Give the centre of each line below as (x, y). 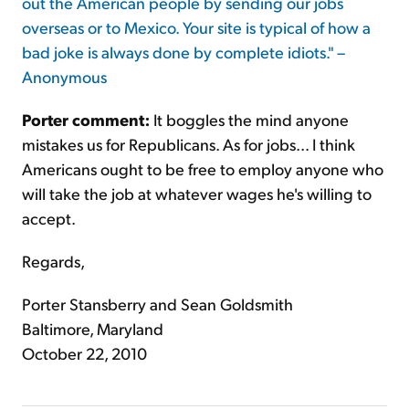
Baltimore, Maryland (93, 329)
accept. (49, 218)
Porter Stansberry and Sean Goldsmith (157, 304)
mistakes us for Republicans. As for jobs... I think (189, 144)
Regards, (53, 261)
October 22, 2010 (84, 353)
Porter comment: (86, 120)
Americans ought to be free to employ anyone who (203, 169)
